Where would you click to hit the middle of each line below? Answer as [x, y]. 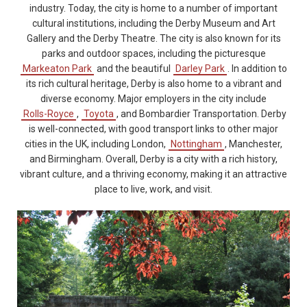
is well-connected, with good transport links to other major [153, 128]
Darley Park [200, 68]
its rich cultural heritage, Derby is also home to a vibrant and [153, 83]
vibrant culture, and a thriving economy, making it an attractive [153, 174]
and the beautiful [134, 68]
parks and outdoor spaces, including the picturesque [153, 53]
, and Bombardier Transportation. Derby [201, 113]
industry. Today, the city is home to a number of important [153, 8]
